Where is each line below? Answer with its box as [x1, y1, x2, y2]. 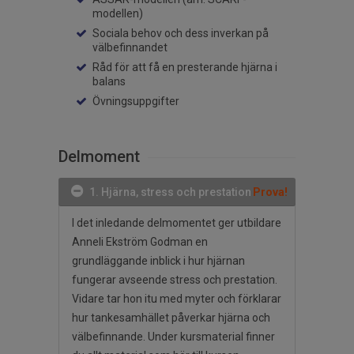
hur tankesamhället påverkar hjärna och [72, 311, 270, 325]
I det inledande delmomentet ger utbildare [72, 217, 281, 230]
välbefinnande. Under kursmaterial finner [72, 330, 275, 344]
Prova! [253, 186, 288, 199]
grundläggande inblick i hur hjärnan [72, 254, 245, 268]
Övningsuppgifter [92, 95, 179, 108]
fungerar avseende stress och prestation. [72, 273, 277, 287]
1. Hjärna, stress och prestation [89, 186, 251, 199]
